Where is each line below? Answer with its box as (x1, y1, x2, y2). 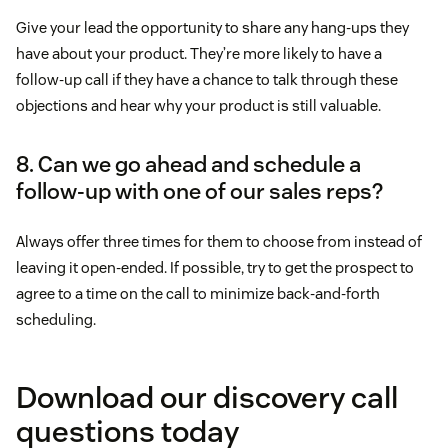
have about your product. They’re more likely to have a (16, 44, 382, 64)
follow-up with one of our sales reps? (16, 177, 383, 206)
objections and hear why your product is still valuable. (16, 96, 381, 116)
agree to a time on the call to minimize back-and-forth (16, 284, 380, 304)
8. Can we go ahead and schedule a (16, 150, 361, 179)
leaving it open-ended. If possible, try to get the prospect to (16, 258, 414, 278)
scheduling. (16, 310, 96, 330)
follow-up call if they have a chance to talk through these (16, 70, 398, 90)
